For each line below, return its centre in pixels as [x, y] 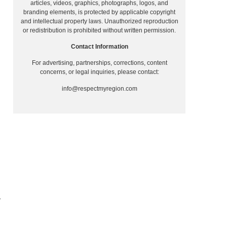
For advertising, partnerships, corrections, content [99, 63]
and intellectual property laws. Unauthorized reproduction [99, 21]
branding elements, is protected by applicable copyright [99, 12]
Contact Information [99, 47]
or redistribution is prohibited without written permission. [99, 30]
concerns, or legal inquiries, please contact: [99, 72]
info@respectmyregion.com [99, 88]
